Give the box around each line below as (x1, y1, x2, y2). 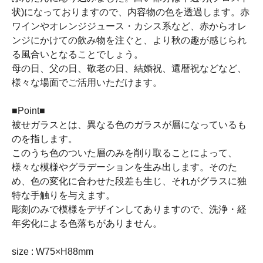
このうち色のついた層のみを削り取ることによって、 (12, 148, 237, 158)
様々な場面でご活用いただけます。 (12, 77, 162, 87)
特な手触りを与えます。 (12, 190, 115, 200)
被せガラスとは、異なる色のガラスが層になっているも (12, 120, 247, 130)
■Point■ (12, 106, 45, 116)
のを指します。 (12, 134, 77, 144)
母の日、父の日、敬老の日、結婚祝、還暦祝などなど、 (12, 63, 247, 73)
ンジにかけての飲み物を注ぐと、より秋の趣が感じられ (12, 35, 247, 45)
